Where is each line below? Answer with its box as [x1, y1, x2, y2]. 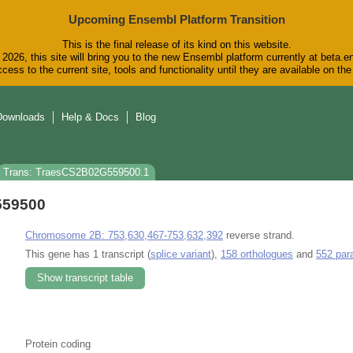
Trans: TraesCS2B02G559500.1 [3, 166, 149, 179]
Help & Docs [61, 111, 119, 124]
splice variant [150, 247, 211, 260]
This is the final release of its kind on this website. [61, 39, 292, 51]
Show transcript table [37, 271, 133, 284]
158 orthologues [221, 247, 293, 260]
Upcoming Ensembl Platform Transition [68, 13, 285, 26]
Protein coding [25, 337, 91, 350]
